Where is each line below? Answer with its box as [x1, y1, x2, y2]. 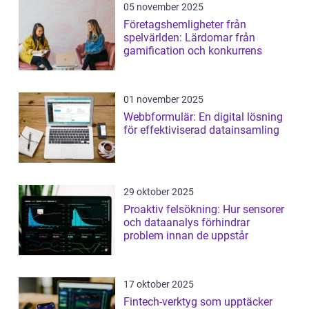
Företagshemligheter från [123, 17, 246, 31]
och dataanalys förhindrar [123, 215, 250, 229]
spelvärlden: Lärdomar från [123, 30, 255, 44]
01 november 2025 [123, 93, 203, 105]
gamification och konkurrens [123, 43, 262, 57]
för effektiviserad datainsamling [123, 123, 279, 137]
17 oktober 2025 [123, 278, 194, 290]
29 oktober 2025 [123, 186, 194, 197]
